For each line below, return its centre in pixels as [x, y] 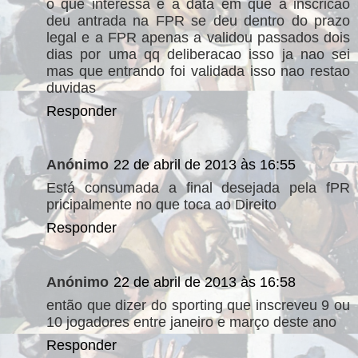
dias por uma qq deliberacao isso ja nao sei [198, 54]
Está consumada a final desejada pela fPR [198, 188]
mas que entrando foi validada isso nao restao [198, 71]
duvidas [71, 88]
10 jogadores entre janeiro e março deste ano [191, 322]
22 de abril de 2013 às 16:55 [205, 165]
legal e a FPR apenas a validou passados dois [198, 37]
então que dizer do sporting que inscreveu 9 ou [198, 305]
